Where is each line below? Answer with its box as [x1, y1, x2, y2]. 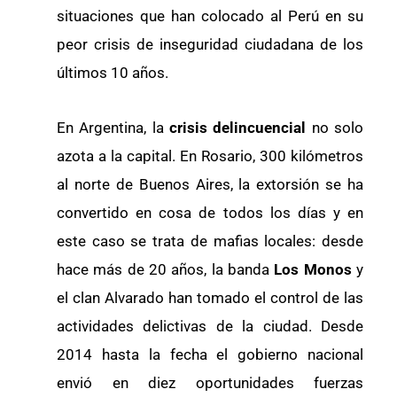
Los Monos [274, 260, 352, 278]
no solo [306, 118, 364, 136]
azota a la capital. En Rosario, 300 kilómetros [57, 146, 363, 165]
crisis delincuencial [169, 118, 307, 136]
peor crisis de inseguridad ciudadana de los [57, 35, 363, 54]
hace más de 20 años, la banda [57, 260, 275, 278]
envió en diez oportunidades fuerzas [57, 373, 363, 392]
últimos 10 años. [57, 64, 168, 82]
